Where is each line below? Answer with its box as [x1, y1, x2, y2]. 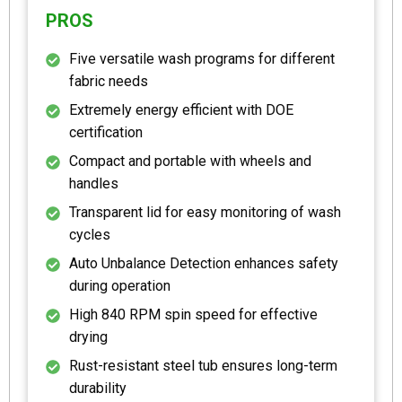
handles [69, 174, 118, 192]
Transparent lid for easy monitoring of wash [69, 203, 341, 221]
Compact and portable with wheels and [69, 152, 311, 170]
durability [69, 379, 127, 397]
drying [69, 328, 108, 345]
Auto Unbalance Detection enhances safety [69, 254, 338, 272]
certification [69, 123, 143, 141]
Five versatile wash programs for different [69, 49, 335, 67]
